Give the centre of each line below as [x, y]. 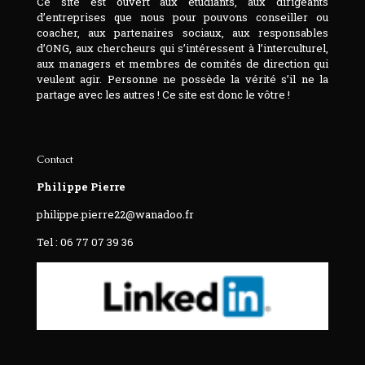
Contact [55, 160]
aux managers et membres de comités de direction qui [182, 64]
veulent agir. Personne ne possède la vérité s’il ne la [182, 79]
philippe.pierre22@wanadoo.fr [115, 215]
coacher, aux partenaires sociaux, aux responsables [182, 33]
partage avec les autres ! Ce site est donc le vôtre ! [163, 95]
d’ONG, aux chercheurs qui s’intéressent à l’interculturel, [182, 48]
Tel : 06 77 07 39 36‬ [85, 242]
